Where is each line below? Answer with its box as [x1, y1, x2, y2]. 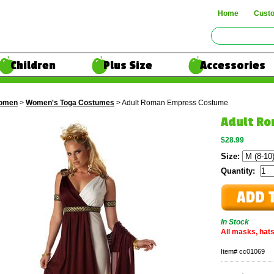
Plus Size [103, 59, 152, 72]
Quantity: [221, 166, 260, 176]
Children [10, 59, 56, 72]
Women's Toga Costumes [26, 98, 114, 107]
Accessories [200, 59, 265, 72]
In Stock [221, 218, 249, 226]
